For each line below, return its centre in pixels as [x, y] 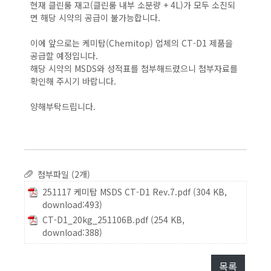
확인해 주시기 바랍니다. [74, 81]
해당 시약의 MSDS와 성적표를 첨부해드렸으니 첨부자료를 [134, 68]
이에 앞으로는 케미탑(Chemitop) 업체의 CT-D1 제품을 [132, 43]
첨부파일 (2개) [61, 174]
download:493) [72, 204]
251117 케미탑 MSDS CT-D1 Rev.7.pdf [116, 192]
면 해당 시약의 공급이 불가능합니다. [99, 18]
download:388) [72, 232]
